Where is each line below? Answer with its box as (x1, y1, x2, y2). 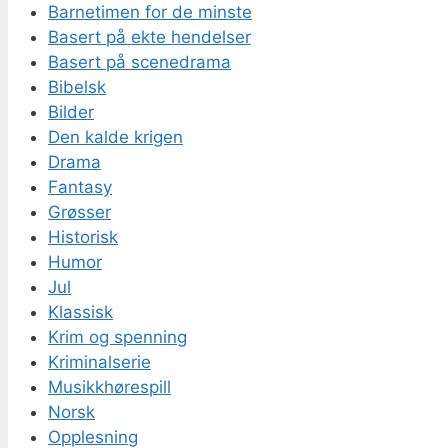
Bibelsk (48, 76, 106, 97)
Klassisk (48, 301, 113, 322)
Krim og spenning (48, 326, 187, 347)
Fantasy (48, 176, 112, 197)
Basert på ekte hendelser (48, 26, 251, 47)
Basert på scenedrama (48, 51, 231, 72)
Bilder (48, 101, 94, 122)
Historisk (48, 226, 118, 247)
